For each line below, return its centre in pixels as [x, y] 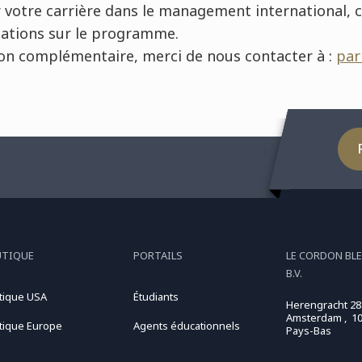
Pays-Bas [309, 331]
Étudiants [156, 297]
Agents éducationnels [186, 326]
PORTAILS [158, 256]
